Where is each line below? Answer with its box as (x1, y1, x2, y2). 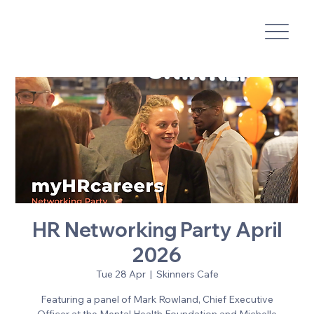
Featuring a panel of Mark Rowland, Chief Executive (41, 293, 273, 306)
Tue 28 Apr (95, 268, 146, 280)
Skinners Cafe (156, 268, 219, 280)
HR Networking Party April (32, 217, 282, 242)
